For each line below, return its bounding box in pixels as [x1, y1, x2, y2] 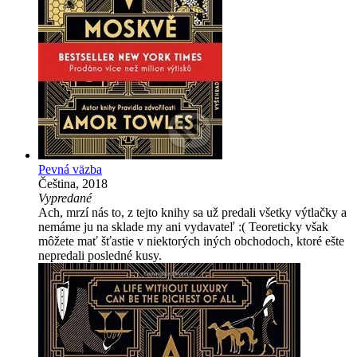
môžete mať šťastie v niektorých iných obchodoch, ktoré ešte [38, 233, 344, 248]
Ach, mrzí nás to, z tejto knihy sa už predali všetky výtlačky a [38, 205, 347, 219]
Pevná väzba [38, 162, 102, 176]
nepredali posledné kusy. [38, 248, 162, 262]
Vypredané [38, 190, 92, 205]
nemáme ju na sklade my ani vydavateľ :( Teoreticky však [38, 219, 328, 233]
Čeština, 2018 [38, 176, 108, 190]
